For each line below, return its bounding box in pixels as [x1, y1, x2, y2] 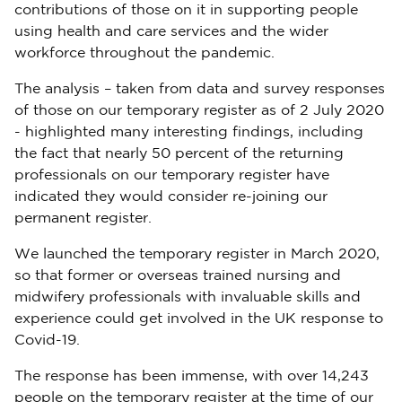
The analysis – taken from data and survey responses [14, 83, 385, 96]
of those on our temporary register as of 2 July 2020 [14, 104, 384, 118]
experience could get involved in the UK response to [14, 312, 383, 326]
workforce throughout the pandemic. [14, 47, 275, 60]
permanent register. [14, 212, 161, 225]
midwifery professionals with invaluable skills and [14, 291, 361, 304]
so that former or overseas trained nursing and [14, 269, 341, 283]
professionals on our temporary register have [14, 169, 329, 182]
